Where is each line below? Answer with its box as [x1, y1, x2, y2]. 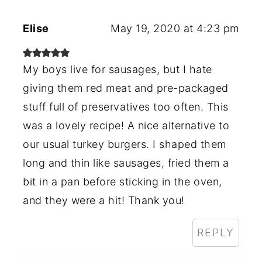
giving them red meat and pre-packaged [23, 81, 229, 94]
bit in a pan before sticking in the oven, [23, 175, 222, 188]
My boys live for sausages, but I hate [23, 63, 212, 75]
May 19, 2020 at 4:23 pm [111, 22, 239, 35]
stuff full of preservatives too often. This [23, 100, 229, 113]
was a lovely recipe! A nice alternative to [23, 119, 230, 132]
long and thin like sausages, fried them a [23, 156, 229, 169]
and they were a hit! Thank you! [23, 194, 185, 206]
